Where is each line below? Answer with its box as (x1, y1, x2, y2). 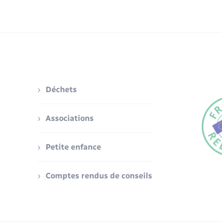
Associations (46, 113, 94, 123)
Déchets (46, 84, 77, 94)
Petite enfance (46, 142, 102, 152)
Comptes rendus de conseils (46, 170, 153, 180)
